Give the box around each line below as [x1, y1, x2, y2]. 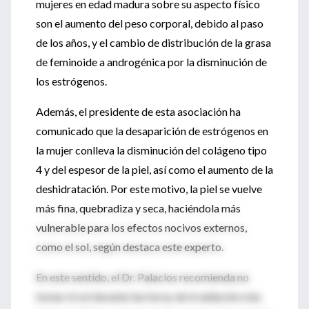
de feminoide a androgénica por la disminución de [36, 55, 267, 68]
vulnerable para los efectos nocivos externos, [36, 221, 247, 234]
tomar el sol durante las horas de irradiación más [36, 290, 261, 303]
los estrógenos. [36, 74, 107, 88]
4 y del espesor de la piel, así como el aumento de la [36, 163, 273, 176]
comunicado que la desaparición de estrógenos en [36, 124, 268, 137]
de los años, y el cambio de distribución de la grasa [36, 36, 271, 49]
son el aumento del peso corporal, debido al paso [36, 17, 263, 30]
